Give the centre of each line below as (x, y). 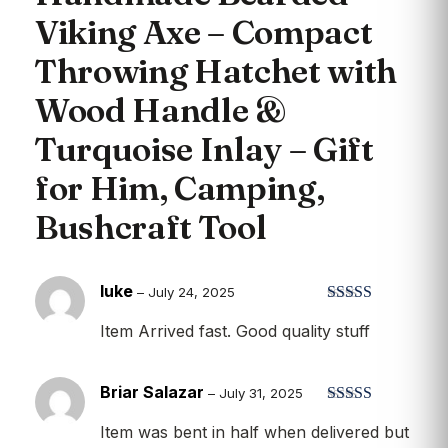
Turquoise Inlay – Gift (204, 148)
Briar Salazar (154, 391)
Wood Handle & (160, 109)
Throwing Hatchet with (216, 70)
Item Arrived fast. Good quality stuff (235, 330)
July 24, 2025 (191, 291)
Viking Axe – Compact (204, 31)
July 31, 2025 (261, 392)
